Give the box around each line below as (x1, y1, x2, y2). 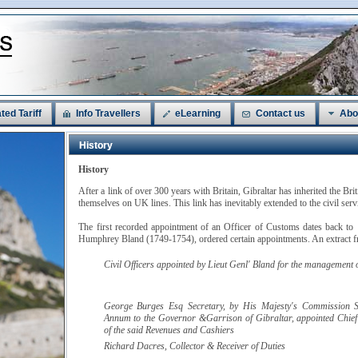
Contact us (255, 108, 305, 120)
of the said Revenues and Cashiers (103, 324, 234, 336)
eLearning (175, 108, 221, 120)
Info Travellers (76, 108, 141, 120)
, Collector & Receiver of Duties (164, 340, 285, 352)
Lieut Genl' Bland (207, 258, 275, 270)
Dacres (136, 340, 165, 352)
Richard (103, 340, 137, 352)
